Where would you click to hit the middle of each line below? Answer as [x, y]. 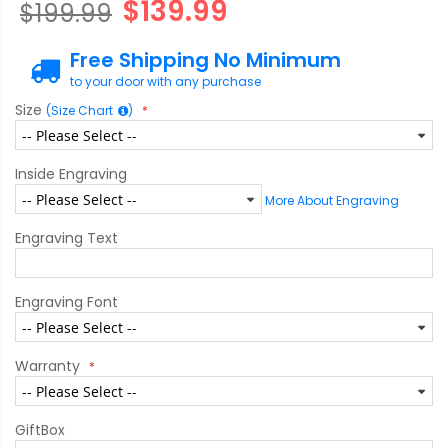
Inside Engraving [71, 174]
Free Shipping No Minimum [205, 60]
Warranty [47, 366]
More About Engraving [331, 200]
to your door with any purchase [165, 81]
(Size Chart [79, 110]
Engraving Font [66, 302]
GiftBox [40, 430]
